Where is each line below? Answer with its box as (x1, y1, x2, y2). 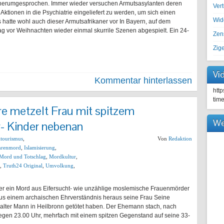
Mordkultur (49, 153, 76, 159)
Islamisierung (24, 144, 55, 150)
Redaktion (168, 135, 192, 141)
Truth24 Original (3, 162, 42, 168)
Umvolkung (45, 162, 73, 168)
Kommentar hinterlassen (94, 75, 192, 85)
